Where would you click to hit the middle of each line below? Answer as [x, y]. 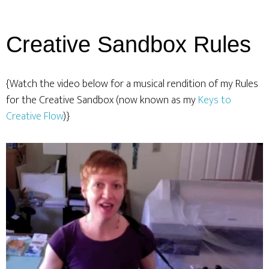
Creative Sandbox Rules [128, 44]
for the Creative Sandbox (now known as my [102, 100]
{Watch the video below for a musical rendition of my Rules [132, 84]
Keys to [215, 100]
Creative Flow [35, 116]
